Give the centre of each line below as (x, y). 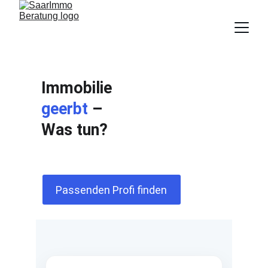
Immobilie (78, 88)
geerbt (64, 109)
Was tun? (74, 130)
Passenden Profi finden (112, 190)
